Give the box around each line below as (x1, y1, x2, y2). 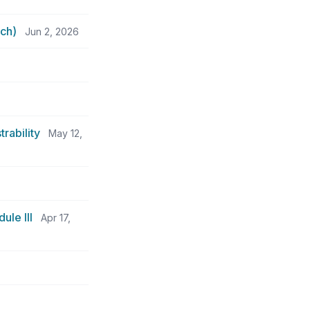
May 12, (48, 127, 82, 139)
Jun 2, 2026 (25, 26, 79, 37)
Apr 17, (41, 212, 71, 224)
